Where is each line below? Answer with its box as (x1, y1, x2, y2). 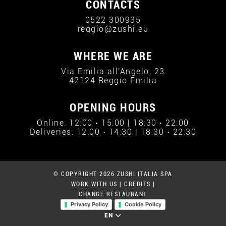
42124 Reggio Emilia (69, 76, 157, 85)
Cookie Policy (124, 201, 161, 208)
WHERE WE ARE (74, 50, 152, 63)
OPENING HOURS (70, 101, 156, 114)
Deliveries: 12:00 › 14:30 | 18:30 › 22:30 (29, 127, 197, 137)
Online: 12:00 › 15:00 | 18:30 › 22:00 (37, 118, 189, 128)
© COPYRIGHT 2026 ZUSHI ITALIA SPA (53, 171, 173, 178)
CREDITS (124, 181, 151, 188)
